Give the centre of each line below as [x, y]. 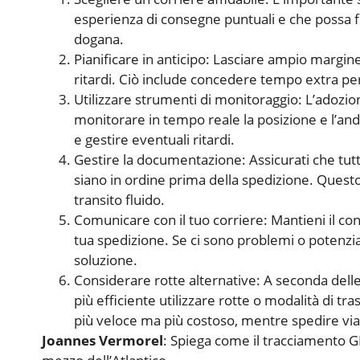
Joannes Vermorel [102, 341]
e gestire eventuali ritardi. [154, 140]
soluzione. [106, 260]
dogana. [99, 39]
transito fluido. [119, 200]
